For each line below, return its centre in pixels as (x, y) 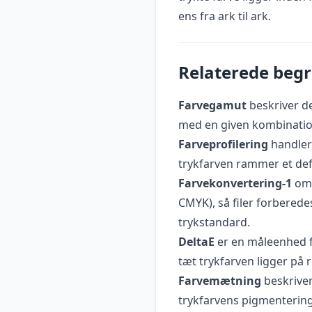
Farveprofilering (223, 144)
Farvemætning (220, 280)
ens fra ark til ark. (225, 16)
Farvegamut (212, 105)
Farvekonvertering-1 (235, 183)
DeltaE (196, 241)
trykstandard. (214, 222)
